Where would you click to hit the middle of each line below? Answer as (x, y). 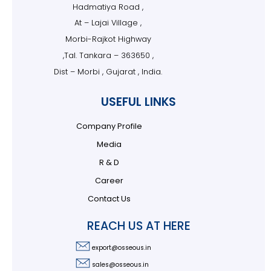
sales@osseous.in (120, 265)
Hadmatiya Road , (108, 7)
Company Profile (109, 126)
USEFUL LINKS (139, 102)
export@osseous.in (121, 247)
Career (109, 180)
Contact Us (109, 198)
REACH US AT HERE (139, 226)
